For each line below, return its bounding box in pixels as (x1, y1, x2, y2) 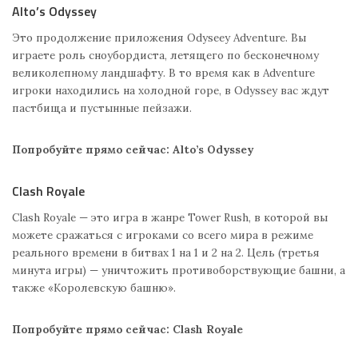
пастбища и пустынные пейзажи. (12, 101, 192, 116)
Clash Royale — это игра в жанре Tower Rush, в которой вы (12, 210, 328, 225)
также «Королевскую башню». (12, 280, 176, 296)
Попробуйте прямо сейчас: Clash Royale (12, 322, 243, 337)
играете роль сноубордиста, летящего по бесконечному (12, 48, 319, 63)
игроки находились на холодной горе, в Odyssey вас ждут (12, 83, 329, 98)
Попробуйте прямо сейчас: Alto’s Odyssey (12, 142, 253, 157)
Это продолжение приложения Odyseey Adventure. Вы (12, 30, 306, 46)
